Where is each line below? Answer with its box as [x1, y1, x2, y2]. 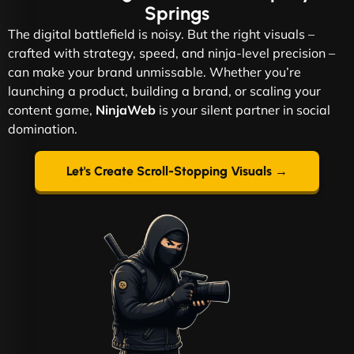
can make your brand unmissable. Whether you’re [8, 64, 301, 81]
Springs [145, 2, 209, 25]
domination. [8, 121, 77, 137]
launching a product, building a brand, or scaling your [8, 83, 321, 100]
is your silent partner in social [156, 102, 330, 119]
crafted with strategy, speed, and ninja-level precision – [8, 45, 335, 62]
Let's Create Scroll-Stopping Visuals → [66, 164, 288, 179]
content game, [8, 102, 96, 119]
